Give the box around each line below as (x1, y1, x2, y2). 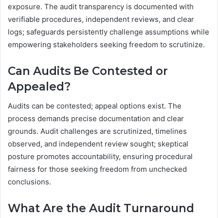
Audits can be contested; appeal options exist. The (8, 101, 182, 111)
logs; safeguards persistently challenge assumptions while (8, 27, 209, 36)
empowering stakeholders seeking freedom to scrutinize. (8, 39, 205, 49)
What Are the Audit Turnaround (8, 201, 194, 216)
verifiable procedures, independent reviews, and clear (8, 14, 194, 24)
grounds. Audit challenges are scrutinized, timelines (8, 127, 187, 136)
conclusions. (8, 177, 51, 187)
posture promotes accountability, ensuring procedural (8, 152, 193, 162)
